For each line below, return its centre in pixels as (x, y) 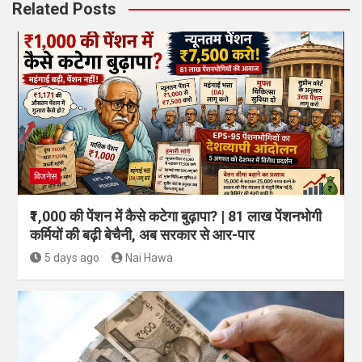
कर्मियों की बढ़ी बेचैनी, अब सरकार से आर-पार (142, 235)
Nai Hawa (149, 258)
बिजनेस (45, 177)
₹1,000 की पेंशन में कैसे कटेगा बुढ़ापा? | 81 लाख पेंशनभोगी (176, 216)
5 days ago (72, 258)
